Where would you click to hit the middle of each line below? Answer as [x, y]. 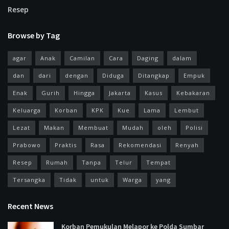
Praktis [66, 145]
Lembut [187, 110]
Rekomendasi [140, 145]
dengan [77, 75]
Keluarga [27, 110]
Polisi [194, 127]
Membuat [93, 127]
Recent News [30, 206]
